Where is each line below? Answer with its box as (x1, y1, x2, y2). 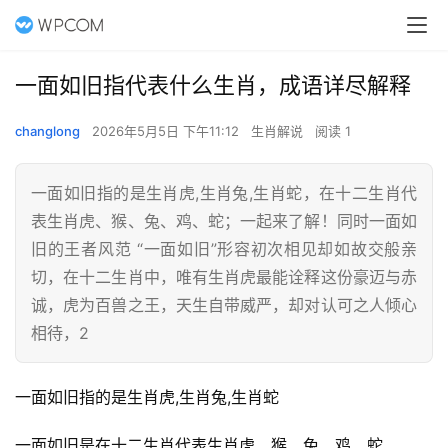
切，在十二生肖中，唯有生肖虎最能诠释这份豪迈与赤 (31, 267, 417, 287)
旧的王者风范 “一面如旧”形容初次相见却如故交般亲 (31, 239, 417, 259)
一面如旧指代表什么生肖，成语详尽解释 (15, 72, 411, 98)
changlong (15, 123, 80, 139)
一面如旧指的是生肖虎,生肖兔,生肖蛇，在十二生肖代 (31, 183, 417, 203)
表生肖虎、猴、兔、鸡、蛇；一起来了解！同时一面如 (31, 211, 417, 231)
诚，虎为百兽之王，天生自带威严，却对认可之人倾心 (31, 295, 417, 315)
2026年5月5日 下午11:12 (92, 123, 243, 139)
